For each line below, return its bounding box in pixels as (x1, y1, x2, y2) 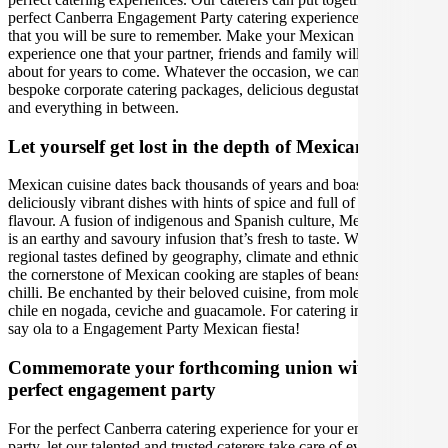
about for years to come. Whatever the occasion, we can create (8, 62, 401, 80)
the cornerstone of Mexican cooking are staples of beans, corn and (8, 266, 424, 284)
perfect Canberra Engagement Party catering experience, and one (8, 8, 417, 26)
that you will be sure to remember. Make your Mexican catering (8, 26, 408, 44)
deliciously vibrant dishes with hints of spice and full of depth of (8, 194, 411, 212)
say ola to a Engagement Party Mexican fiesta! (8, 320, 300, 338)
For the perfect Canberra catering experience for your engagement (8, 419, 423, 437)
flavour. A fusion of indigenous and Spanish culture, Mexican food (8, 212, 427, 230)
